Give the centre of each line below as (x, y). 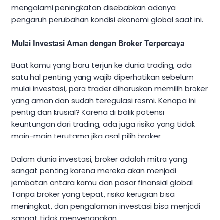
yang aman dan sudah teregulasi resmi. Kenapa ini (104, 101)
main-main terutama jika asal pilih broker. (87, 136)
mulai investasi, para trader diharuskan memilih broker (110, 89)
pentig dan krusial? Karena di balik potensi (88, 112)
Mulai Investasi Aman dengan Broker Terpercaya (98, 44)
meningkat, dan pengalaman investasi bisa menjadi (106, 206)
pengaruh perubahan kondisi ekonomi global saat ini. (107, 20)
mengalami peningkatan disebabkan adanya (94, 8)
